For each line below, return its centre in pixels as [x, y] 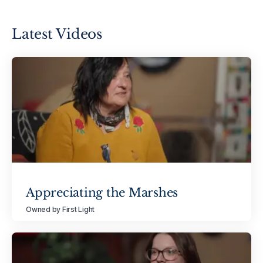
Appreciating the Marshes [102, 193]
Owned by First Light [60, 210]
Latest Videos [57, 34]
